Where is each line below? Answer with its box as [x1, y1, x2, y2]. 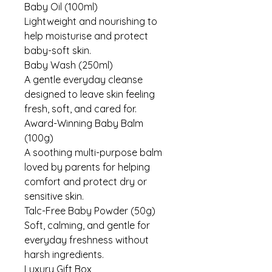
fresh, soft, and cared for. [24, 102, 137, 115]
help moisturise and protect [24, 29, 148, 42]
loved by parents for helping [24, 160, 150, 173]
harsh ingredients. [24, 248, 104, 260]
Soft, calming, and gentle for [24, 219, 150, 231]
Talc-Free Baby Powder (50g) [24, 204, 155, 217]
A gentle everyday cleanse [24, 73, 143, 86]
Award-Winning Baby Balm [24, 117, 143, 129]
